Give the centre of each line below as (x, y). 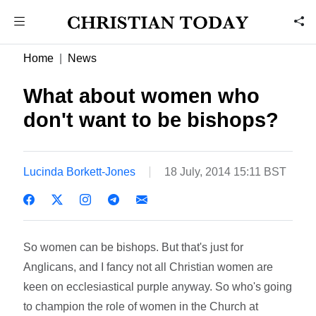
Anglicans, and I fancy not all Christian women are (148, 267)
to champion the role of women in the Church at (141, 306)
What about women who (142, 96)
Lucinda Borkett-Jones (80, 171)
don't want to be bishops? (151, 120)
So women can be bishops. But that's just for (134, 247)
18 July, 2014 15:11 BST (226, 171)
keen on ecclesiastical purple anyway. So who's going (158, 286)
